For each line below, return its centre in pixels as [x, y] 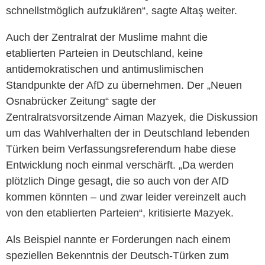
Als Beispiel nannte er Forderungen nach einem [118, 240]
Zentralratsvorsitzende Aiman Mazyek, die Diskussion [132, 117]
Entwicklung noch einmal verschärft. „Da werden [120, 165]
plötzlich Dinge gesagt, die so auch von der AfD [117, 181]
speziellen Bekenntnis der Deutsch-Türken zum [117, 256]
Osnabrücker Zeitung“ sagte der [81, 101]
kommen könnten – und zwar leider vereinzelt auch [126, 197]
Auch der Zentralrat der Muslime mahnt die [107, 38]
